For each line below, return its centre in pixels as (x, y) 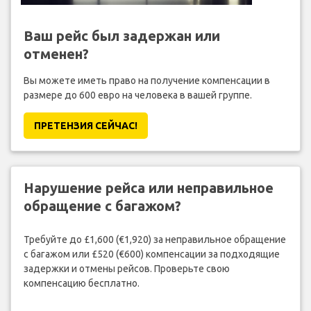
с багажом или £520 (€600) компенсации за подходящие (151, 254)
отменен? (56, 53)
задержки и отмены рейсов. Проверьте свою (126, 269)
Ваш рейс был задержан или (121, 35)
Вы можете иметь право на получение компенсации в (146, 80)
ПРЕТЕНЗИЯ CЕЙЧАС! (85, 125)
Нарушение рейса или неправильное (148, 187)
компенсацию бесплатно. (81, 284)
